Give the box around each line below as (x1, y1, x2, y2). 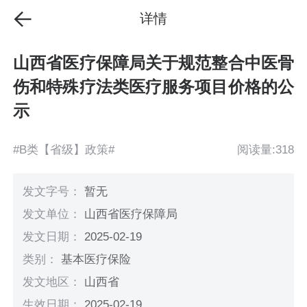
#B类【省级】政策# (13, 143, 115, 156)
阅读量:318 (236, 143, 294, 156)
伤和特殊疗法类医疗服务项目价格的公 (13, 77, 294, 97)
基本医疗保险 (61, 253, 132, 267)
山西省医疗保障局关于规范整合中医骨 (13, 53, 294, 73)
